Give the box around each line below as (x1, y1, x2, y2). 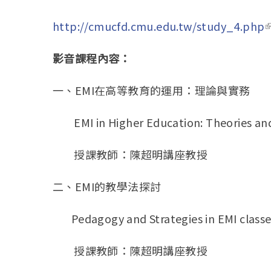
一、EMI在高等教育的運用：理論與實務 (53, 82, 250, 99)
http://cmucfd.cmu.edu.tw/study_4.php (53, 18, 265, 34)
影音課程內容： (53, 50, 131, 67)
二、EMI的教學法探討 (53, 178, 162, 195)
